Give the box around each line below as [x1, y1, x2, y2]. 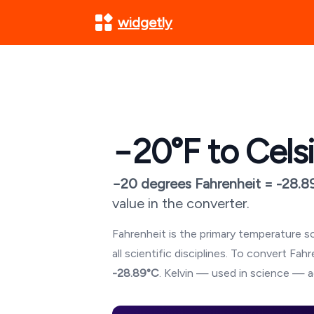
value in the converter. [112, 195, 250, 212]
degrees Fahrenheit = [137, 175, 276, 192]
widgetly [118, 14, 172, 31]
